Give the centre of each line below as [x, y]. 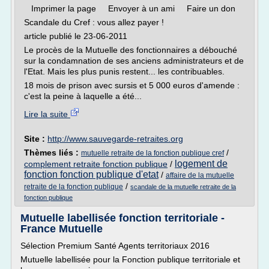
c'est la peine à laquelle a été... [83, 96]
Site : [36, 139]
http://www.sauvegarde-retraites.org [115, 139]
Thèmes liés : [53, 153]
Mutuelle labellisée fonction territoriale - [122, 218]
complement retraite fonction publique [96, 164]
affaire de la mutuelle [200, 175]
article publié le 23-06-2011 [76, 36]
